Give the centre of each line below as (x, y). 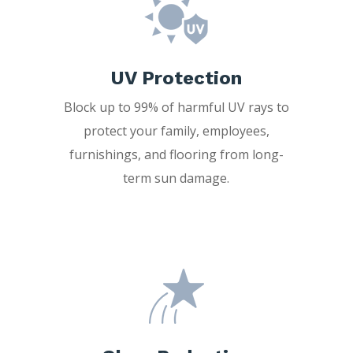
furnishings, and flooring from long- (176, 154)
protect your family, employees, (176, 130)
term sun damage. (176, 178)
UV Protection (176, 78)
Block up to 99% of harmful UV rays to (176, 107)
